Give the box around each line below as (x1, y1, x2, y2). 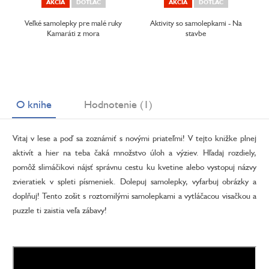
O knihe (16, 97, 52, 111)
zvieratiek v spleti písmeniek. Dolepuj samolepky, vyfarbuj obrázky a (13, 176, 256, 187)
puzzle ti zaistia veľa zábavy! (13, 205, 107, 216)
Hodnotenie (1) (84, 97, 153, 111)
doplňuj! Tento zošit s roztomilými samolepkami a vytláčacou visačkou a (13, 190, 256, 201)
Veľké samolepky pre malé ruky (25, 18, 122, 28)
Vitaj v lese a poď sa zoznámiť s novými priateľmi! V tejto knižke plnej (13, 133, 256, 144)
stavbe (186, 28, 206, 38)
